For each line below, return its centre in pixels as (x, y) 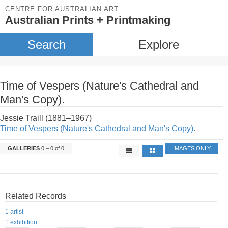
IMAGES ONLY (192, 148)
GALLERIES (24, 148)
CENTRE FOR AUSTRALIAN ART (62, 9)
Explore (159, 45)
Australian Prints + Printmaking (88, 20)
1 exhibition (21, 223)
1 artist (14, 212)
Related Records (36, 196)
